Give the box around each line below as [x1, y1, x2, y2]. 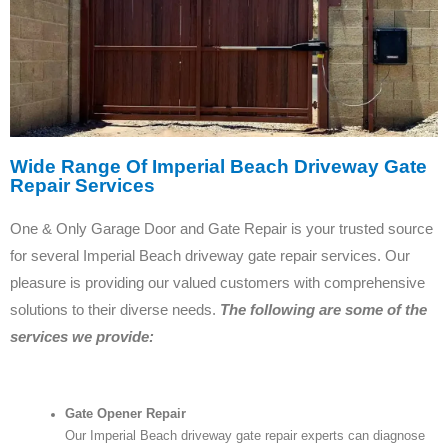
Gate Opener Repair [65, 406, 186, 421]
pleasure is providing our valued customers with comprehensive [10, 274, 425, 292]
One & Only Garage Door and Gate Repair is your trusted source [10, 220, 433, 238]
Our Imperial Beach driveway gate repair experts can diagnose [65, 428, 425, 443]
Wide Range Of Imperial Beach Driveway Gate [10, 156, 427, 178]
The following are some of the [220, 301, 427, 319]
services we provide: [10, 328, 154, 346]
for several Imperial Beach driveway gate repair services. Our [10, 247, 410, 265]
